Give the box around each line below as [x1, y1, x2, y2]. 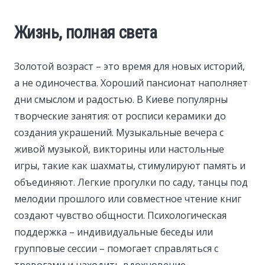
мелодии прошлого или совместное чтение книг [14, 192, 241, 205]
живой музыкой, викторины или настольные [14, 142, 224, 156]
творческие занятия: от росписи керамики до [14, 109, 226, 122]
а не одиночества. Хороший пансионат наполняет [14, 76, 248, 89]
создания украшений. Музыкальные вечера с [14, 125, 224, 139]
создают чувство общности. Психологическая [14, 208, 227, 222]
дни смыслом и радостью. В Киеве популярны [14, 92, 228, 106]
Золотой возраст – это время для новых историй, [14, 59, 245, 73]
